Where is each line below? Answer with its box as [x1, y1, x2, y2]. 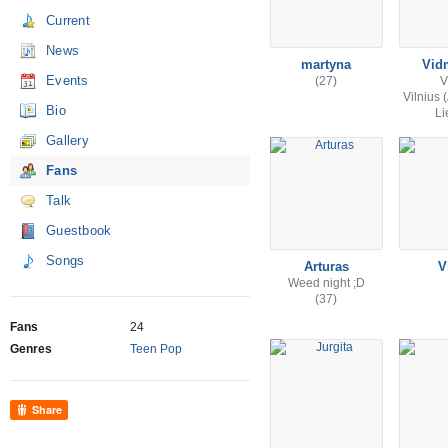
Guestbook [46, 223, 112, 238]
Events [46, 73, 89, 88]
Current [46, 13, 91, 28]
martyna [301, 57, 352, 72]
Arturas [304, 259, 349, 274]
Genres [10, 342, 52, 356]
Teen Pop [130, 342, 182, 356]
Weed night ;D [288, 276, 365, 290]
